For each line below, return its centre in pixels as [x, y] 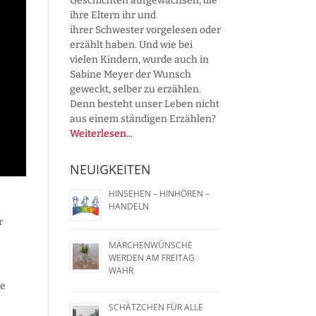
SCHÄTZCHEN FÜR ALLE [156, 307]
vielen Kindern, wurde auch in [139, 59]
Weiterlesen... [101, 133]
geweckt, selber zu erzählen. [135, 89]
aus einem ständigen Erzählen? [142, 119]
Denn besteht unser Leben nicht [144, 104]
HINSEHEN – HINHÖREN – [159, 193]
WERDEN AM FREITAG [151, 257]
